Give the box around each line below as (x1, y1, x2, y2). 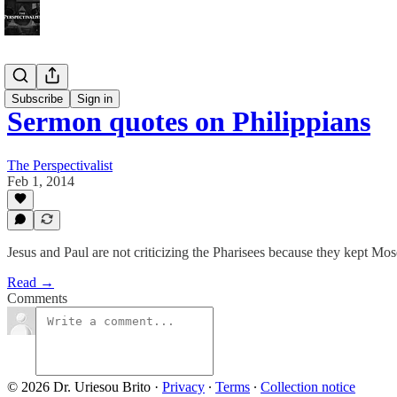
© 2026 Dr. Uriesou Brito (7, 379, 151, 394)
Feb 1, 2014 (7, 173, 74, 189)
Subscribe (12, 92, 63, 105)
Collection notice (261, 379, 355, 394)
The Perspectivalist (7, 157, 113, 173)
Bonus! (7, 71, 48, 86)
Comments (7, 291, 67, 306)
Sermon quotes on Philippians (7, 105, 370, 138)
